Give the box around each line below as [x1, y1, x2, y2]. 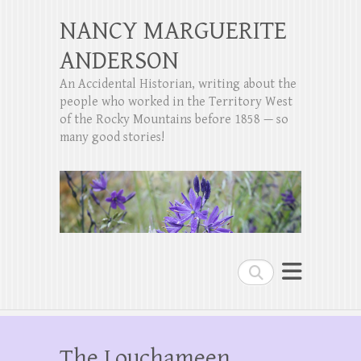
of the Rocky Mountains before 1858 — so [60, 112, 288, 127]
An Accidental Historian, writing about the [60, 77, 297, 92]
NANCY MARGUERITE [60, 16, 287, 46]
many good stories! [60, 130, 164, 145]
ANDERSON [60, 46, 179, 76]
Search [238, 261, 278, 279]
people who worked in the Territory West [60, 94, 293, 110]
